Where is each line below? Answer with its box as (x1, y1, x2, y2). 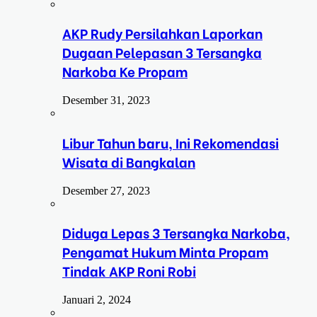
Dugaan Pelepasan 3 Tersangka (62, 42, 262, 62)
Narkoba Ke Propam (62, 62, 188, 81)
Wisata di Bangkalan (62, 151, 195, 171)
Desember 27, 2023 (62, 184, 150, 197)
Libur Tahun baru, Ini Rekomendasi (62, 132, 279, 152)
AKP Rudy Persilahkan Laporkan (62, 23, 263, 43)
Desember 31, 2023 (62, 94, 150, 107)
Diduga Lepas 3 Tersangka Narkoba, (62, 223, 290, 243)
